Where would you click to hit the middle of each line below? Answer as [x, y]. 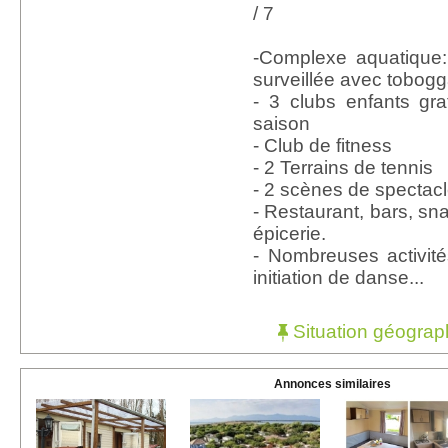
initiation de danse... [338, 277]
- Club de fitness [322, 145]
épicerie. [289, 233]
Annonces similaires [332, 384]
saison [281, 123]
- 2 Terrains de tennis [343, 167]
